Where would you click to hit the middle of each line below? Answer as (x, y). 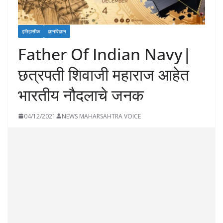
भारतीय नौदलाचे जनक (81, 95)
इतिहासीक (31, 31)
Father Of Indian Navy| (105, 54)
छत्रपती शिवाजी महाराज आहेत (104, 74)
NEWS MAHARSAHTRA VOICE (101, 116)
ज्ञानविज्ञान (57, 31)
